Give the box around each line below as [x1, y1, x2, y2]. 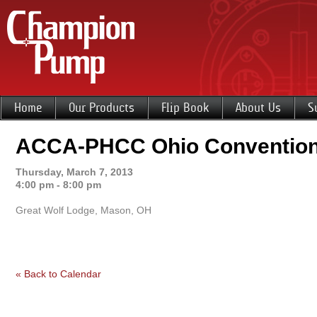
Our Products [69, 100, 134, 115]
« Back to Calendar [16, 268, 101, 279]
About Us [236, 100, 281, 115]
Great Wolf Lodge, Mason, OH [16, 204, 151, 216]
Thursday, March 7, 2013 [16, 166, 133, 178]
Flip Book [161, 100, 209, 115]
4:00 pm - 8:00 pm [16, 179, 101, 190]
